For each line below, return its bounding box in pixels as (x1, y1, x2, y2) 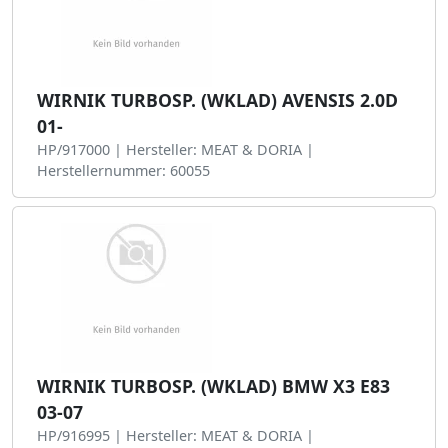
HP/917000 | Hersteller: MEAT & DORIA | (37, 140, 314, 159)
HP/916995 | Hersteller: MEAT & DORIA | (37, 426, 314, 445)
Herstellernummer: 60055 (37, 161, 210, 180)
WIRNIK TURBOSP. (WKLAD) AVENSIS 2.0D (37, 88, 398, 112)
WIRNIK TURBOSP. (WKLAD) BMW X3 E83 (37, 374, 390, 398)
